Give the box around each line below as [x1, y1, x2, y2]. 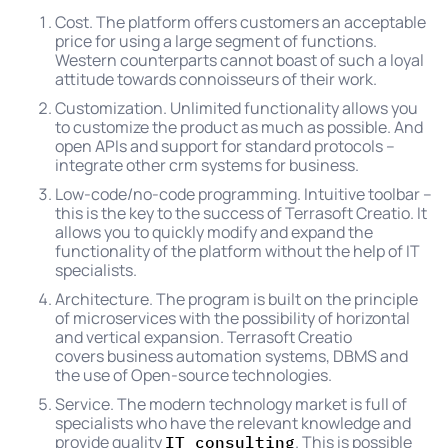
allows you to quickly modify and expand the [55, 220, 373, 243]
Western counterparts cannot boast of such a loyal [55, 48, 424, 71]
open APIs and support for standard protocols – [55, 134, 395, 157]
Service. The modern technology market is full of [55, 392, 407, 415]
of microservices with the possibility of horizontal [55, 306, 410, 329]
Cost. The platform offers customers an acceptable [55, 10, 426, 33]
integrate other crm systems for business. [55, 153, 362, 176]
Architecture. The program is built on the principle [55, 287, 418, 310]
